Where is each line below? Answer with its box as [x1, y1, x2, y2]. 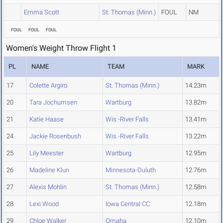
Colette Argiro [29, 82, 67, 90]
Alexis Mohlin [29, 183, 67, 191]
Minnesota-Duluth [106, 166, 156, 174]
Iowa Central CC [106, 200, 150, 208]
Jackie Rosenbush [29, 132, 81, 140]
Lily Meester [29, 149, 64, 157]
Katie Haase [29, 115, 64, 123]
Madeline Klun [29, 166, 69, 174]
